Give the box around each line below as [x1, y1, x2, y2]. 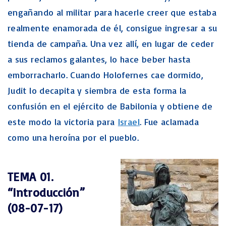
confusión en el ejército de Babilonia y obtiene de [8, 100, 212, 111]
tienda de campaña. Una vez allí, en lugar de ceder [8, 38, 214, 49]
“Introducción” [8, 184, 85, 200]
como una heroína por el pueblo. [8, 132, 139, 143]
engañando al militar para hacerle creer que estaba [8, 7, 216, 18]
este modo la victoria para [8, 116, 118, 127]
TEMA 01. [8, 168, 53, 184]
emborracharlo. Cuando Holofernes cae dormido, [8, 69, 204, 80]
